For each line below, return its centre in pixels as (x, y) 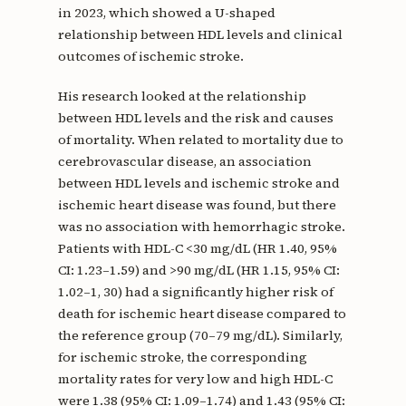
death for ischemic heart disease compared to (202, 314)
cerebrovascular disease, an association (184, 162)
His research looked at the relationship (182, 97)
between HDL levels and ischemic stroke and (198, 184)
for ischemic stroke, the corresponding (182, 358)
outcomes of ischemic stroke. (150, 57)
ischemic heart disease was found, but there (197, 205)
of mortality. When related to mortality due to (200, 140)
